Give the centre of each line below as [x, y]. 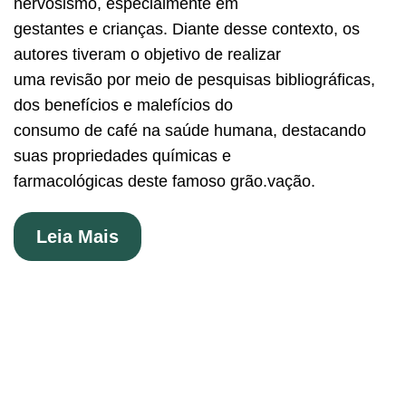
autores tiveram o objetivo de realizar [147, 54]
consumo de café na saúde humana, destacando [190, 130]
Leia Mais [77, 237]
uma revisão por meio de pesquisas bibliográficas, [194, 80]
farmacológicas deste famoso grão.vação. [164, 181]
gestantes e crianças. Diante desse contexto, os [187, 29]
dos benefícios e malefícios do [123, 105]
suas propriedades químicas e [122, 156]
